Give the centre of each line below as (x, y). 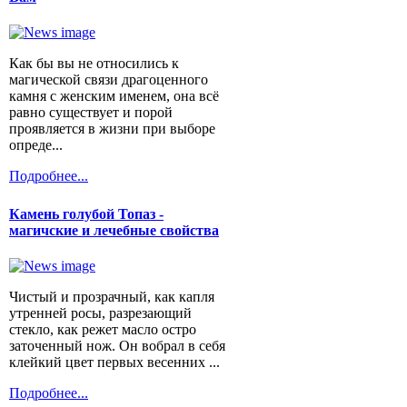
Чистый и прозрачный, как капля (112, 297)
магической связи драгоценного (109, 80)
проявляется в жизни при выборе (112, 129)
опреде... (36, 145)
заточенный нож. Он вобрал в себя (117, 346)
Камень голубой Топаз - (86, 213)
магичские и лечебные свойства (114, 230)
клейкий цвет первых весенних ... (114, 362)
